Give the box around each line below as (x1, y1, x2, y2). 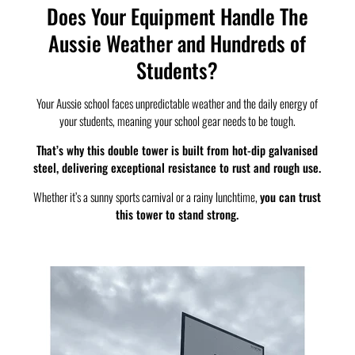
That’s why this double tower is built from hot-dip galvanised (36, 141, 319, 159)
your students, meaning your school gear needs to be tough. (59, 112, 296, 130)
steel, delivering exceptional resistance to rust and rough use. (33, 158, 322, 177)
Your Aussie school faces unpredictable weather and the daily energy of (36, 94, 319, 113)
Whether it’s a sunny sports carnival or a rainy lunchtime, (33, 188, 261, 206)
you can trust (260, 188, 322, 206)
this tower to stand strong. (116, 205, 239, 223)
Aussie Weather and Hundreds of (48, 27, 307, 59)
